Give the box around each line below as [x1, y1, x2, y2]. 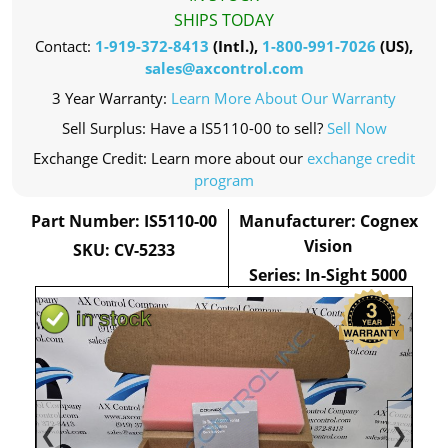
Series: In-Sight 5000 [249, 264, 408, 286]
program [194, 170, 254, 190]
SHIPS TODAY [174, 9, 274, 31]
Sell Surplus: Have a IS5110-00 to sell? [61, 118, 327, 138]
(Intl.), [209, 36, 262, 56]
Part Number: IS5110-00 [30, 210, 217, 232]
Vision [303, 235, 353, 257]
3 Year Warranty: [52, 88, 171, 108]
